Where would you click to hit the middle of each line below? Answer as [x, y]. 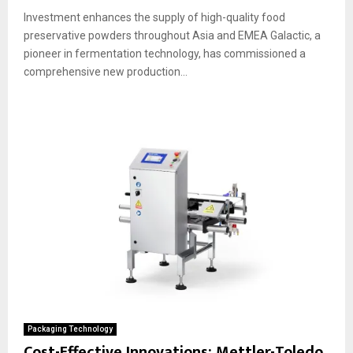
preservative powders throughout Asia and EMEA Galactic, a [172, 35]
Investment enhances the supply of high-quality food [154, 17]
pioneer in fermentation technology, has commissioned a [165, 53]
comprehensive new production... [106, 71]
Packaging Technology [70, 329]
